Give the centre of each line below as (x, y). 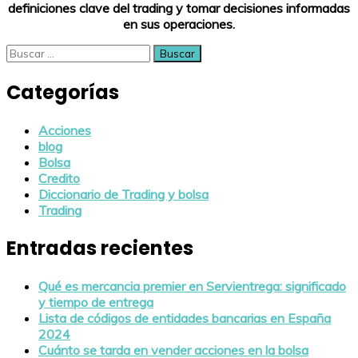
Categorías (63, 92)
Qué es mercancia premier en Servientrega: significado (192, 286)
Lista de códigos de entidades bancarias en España (185, 318)
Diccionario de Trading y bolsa (123, 194)
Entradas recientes (100, 248)
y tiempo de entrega (96, 302)
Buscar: (26, 52)
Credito (59, 178)
